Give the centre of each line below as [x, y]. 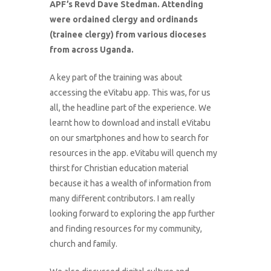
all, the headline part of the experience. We [131, 107]
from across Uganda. [92, 49]
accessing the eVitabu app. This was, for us [130, 92]
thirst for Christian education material [119, 168]
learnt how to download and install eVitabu [130, 122]
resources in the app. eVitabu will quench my [134, 153]
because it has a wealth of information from [131, 183]
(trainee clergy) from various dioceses [128, 34]
